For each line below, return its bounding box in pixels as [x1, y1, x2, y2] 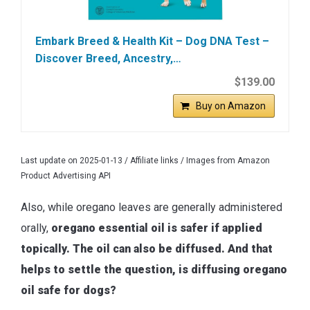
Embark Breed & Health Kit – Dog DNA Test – [35, 34, 269, 48]
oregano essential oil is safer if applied [51, 221, 262, 235]
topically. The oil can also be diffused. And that [21, 241, 273, 255]
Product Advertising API [21, 170, 111, 181]
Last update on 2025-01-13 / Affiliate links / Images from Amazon [21, 155, 270, 165]
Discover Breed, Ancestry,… [35, 51, 181, 65]
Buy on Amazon [196, 100, 266, 111]
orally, [21, 221, 51, 235]
